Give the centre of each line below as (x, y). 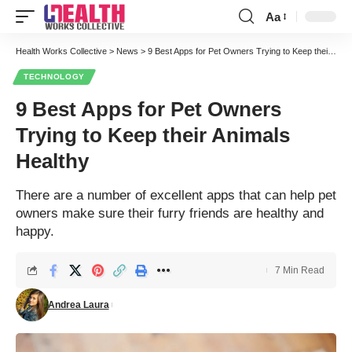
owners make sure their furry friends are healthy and (170, 213)
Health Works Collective (61, 51)
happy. (35, 231)
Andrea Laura (78, 305)
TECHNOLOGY (54, 77)
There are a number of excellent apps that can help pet (176, 195)
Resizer (285, 45)
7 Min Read (300, 270)
